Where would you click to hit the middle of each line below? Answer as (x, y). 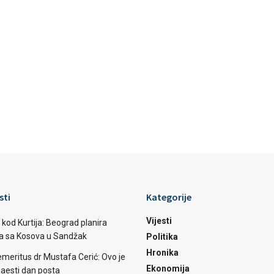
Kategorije (169, 197)
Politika (162, 237)
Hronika (162, 253)
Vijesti (159, 221)
